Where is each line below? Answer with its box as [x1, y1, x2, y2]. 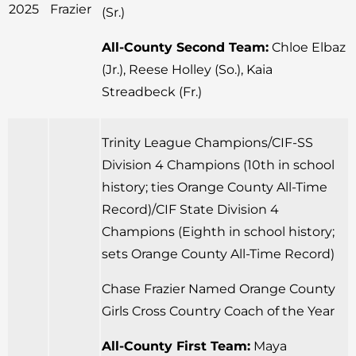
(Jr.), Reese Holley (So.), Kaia [102, 61, 273, 77]
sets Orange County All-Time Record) [102, 246, 335, 261]
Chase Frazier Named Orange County [102, 281, 335, 296]
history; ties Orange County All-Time [102, 179, 327, 195]
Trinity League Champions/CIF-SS [102, 134, 313, 150]
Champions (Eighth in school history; [102, 223, 335, 239]
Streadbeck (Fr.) [102, 83, 202, 99]
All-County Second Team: [102, 39, 269, 55]
